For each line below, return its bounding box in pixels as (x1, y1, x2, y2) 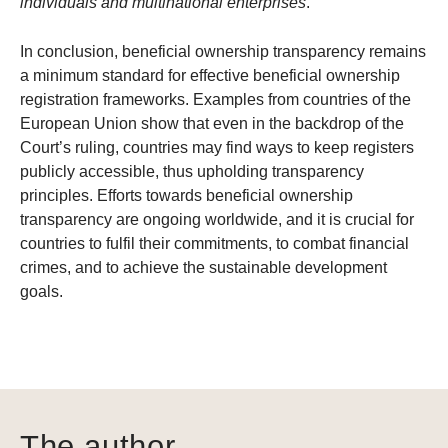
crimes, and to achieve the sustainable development (20, 259, 387, 277)
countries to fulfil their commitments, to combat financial (20, 235, 409, 253)
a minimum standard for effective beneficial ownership (20, 67, 400, 85)
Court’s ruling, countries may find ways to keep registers (20, 139, 414, 157)
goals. (20, 283, 67, 301)
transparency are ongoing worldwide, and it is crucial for (20, 211, 414, 229)
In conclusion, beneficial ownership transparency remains (20, 43, 426, 61)
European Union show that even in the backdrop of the (20, 115, 404, 133)
